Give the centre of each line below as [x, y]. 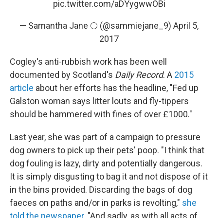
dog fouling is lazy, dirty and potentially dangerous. [106, 163]
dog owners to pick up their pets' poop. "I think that [107, 150]
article [22, 88]
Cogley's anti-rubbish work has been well [88, 62]
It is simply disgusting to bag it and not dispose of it [109, 176]
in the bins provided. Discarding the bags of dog [101, 190]
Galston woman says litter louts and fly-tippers [99, 101]
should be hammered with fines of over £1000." [101, 114]
